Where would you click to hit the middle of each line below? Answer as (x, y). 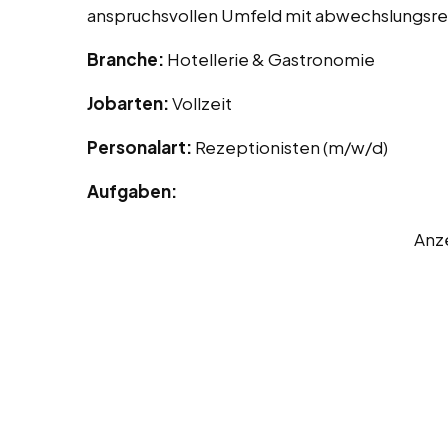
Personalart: (141, 147)
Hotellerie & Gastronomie (271, 59)
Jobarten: (129, 103)
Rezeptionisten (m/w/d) (291, 147)
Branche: (127, 59)
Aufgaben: (132, 191)
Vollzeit (202, 103)
